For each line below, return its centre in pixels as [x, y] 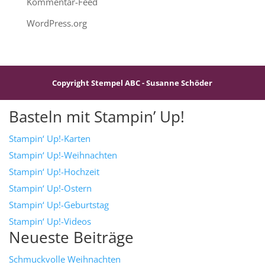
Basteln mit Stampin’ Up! [97, 116]
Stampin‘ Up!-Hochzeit [54, 171]
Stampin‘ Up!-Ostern [50, 188]
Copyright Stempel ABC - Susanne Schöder [132, 83]
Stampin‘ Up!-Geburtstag [59, 204]
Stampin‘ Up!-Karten [50, 138]
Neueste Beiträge [71, 237]
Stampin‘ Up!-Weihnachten [63, 155]
